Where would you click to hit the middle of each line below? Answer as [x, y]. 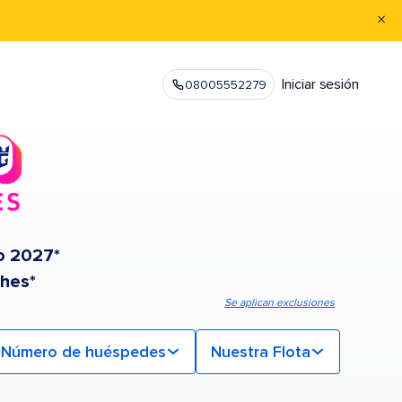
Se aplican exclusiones [280, 303]
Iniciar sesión [320, 84]
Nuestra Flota [261, 352]
